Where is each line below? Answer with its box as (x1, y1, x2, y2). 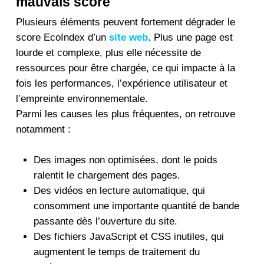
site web (108, 32, 148, 43)
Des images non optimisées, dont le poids (33, 154, 217, 166)
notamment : (15, 124, 71, 135)
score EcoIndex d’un (15, 32, 109, 43)
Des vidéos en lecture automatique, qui (33, 184, 205, 196)
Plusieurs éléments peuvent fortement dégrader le (15, 16, 235, 28)
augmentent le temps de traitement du (33, 246, 200, 258)
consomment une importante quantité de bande (33, 200, 239, 212)
